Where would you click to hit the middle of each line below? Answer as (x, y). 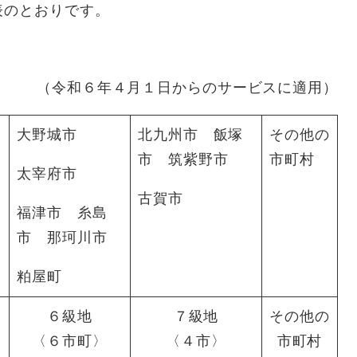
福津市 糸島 (62, 212)
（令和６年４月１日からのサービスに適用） (187, 87)
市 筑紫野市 (183, 159)
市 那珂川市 (62, 237)
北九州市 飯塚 (191, 134)
